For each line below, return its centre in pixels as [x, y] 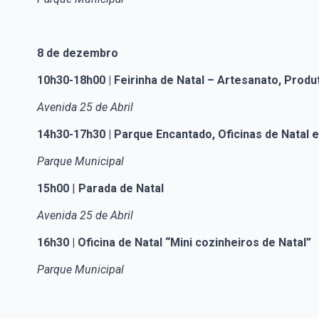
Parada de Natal [121, 189]
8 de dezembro [78, 53]
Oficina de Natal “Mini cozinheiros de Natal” [194, 243]
